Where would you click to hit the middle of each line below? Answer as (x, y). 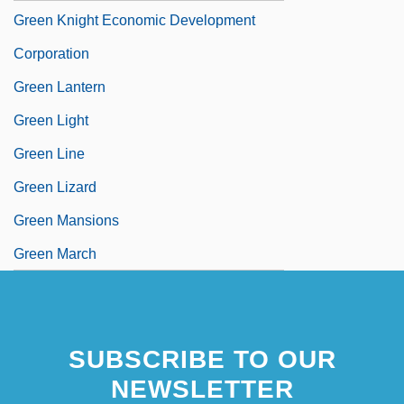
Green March (55, 253)
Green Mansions (66, 220)
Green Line (49, 153)
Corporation (51, 53)
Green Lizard (55, 187)
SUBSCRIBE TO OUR (202, 359)
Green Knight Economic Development (134, 20)
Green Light (51, 120)
